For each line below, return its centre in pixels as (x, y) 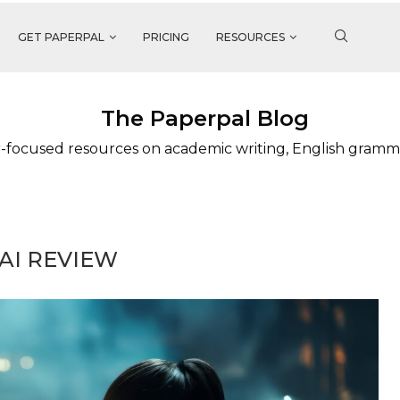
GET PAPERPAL (61, 37)
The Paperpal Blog (204, 118)
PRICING (166, 37)
